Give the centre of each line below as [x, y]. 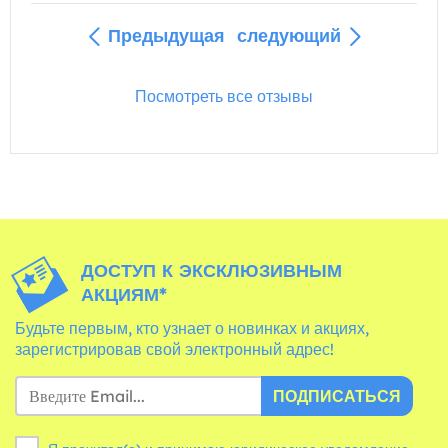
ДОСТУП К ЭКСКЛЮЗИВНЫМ [212, 270]
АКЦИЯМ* [124, 294]
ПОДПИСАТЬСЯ [337, 395]
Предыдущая [166, 35]
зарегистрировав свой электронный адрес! [174, 348]
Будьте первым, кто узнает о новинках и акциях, [192, 327]
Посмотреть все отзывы [224, 96]
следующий [288, 35]
